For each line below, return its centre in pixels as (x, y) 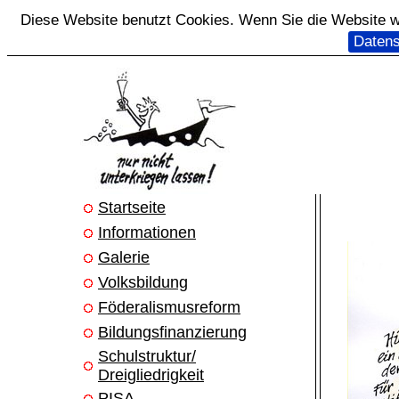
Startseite (132, 208)
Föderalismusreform (169, 307)
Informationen (147, 232)
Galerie (124, 257)
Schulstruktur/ (147, 356)
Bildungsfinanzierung (172, 332)
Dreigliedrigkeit (151, 375)
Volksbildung (143, 282)
